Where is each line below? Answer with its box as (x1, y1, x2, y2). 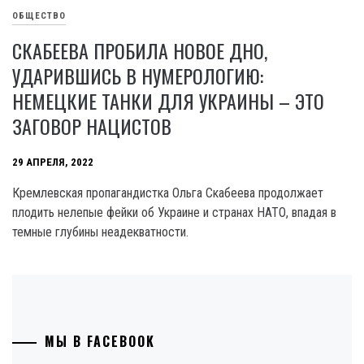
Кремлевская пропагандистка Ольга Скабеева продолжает (12, 185, 323, 201)
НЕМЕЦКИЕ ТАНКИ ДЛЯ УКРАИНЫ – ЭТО (12, 86, 324, 116)
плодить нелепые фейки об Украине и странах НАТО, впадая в (12, 205, 336, 221)
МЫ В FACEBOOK (45, 331, 155, 352)
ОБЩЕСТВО (12, 11, 66, 22)
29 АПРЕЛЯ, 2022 (12, 156, 93, 169)
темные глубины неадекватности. (12, 224, 188, 240)
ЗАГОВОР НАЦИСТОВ (12, 111, 171, 141)
